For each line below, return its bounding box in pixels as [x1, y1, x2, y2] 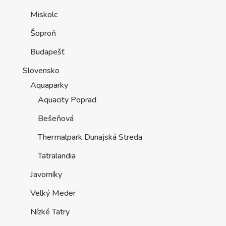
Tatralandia [37, 150, 76, 161]
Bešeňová [37, 112, 74, 124]
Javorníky [30, 168, 62, 180]
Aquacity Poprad [37, 94, 96, 105]
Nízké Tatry [30, 206, 70, 217]
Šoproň [30, 27, 56, 39]
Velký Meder [30, 187, 76, 199]
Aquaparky [30, 79, 68, 91]
